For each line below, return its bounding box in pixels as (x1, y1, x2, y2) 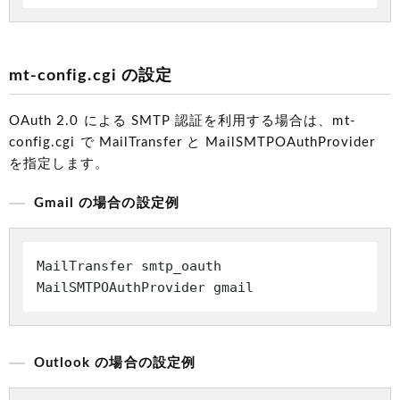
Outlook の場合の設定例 (34, 356, 196, 371)
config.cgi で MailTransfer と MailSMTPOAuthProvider (9, 136, 376, 150)
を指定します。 (9, 157, 110, 171)
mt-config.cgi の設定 (9, 68, 172, 85)
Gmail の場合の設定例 (34, 196, 179, 211)
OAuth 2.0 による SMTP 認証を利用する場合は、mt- (9, 114, 356, 129)
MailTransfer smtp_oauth (37, 258, 221, 275)
